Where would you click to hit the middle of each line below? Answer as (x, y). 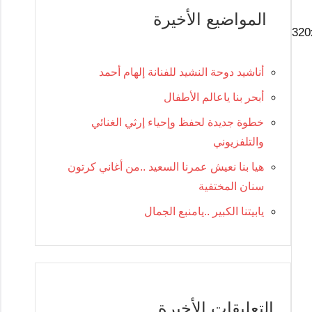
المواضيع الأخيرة (210, 19)
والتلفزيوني (239, 141)
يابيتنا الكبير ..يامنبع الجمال (204, 211)
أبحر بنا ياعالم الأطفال (214, 97)
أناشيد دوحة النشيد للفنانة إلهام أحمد (181, 72)
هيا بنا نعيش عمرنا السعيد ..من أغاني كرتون (166, 166)
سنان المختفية (231, 186)
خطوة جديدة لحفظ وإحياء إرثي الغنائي (178, 122)
